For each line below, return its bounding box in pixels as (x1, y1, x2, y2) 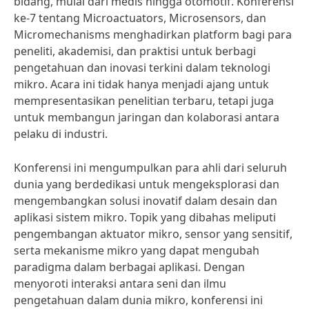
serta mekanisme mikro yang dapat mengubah (14, 243, 259, 258)
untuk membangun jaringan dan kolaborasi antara (14, 110, 279, 125)
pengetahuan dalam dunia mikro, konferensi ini (14, 292, 263, 308)
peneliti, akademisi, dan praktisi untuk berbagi (14, 43, 256, 59)
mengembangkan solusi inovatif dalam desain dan (14, 193, 277, 208)
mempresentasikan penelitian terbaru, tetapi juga (14, 93, 274, 108)
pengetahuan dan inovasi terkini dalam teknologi (14, 60, 270, 75)
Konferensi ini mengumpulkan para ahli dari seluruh (14, 160, 287, 175)
